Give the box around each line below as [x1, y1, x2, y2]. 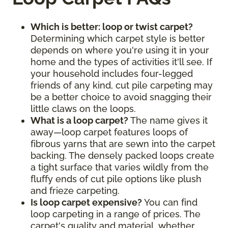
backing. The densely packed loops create [31, 150, 214, 161]
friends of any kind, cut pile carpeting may [31, 79, 213, 91]
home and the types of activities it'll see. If [31, 56, 212, 67]
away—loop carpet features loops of [31, 126, 188, 137]
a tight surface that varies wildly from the [31, 161, 209, 173]
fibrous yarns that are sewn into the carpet [31, 138, 215, 149]
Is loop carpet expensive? [31, 196, 142, 208]
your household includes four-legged [31, 68, 193, 79]
